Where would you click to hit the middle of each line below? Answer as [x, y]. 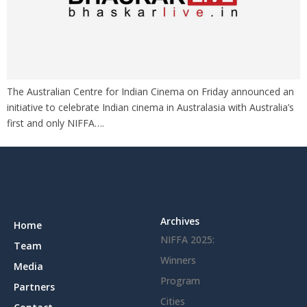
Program [180, 281]
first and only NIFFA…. [56, 123]
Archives [180, 221]
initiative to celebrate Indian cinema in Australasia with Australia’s [150, 108]
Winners [178, 260]
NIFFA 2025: [187, 240]
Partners [34, 287]
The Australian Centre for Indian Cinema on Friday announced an [150, 92]
